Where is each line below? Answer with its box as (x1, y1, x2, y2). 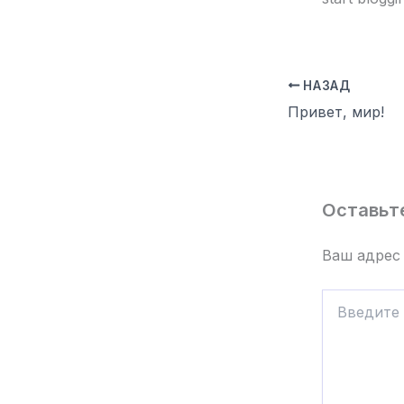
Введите (321, 289, 376, 305)
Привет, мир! (288, 102, 384, 121)
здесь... (321, 307, 367, 323)
